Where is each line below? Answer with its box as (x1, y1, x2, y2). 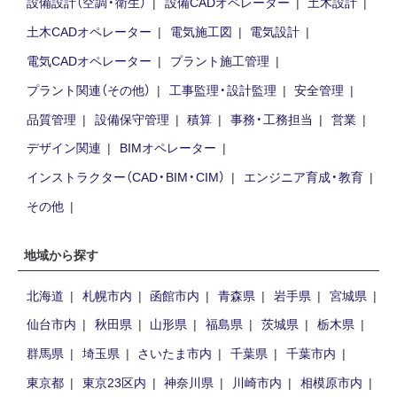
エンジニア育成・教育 (243, 167, 363, 186)
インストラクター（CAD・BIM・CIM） (26, 167, 225, 186)
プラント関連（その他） (26, 80, 151, 98)
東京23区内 (82, 373, 146, 392)
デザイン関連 (26, 138, 101, 157)
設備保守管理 (94, 109, 169, 128)
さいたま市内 (137, 344, 213, 362)
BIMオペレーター (119, 138, 216, 157)
